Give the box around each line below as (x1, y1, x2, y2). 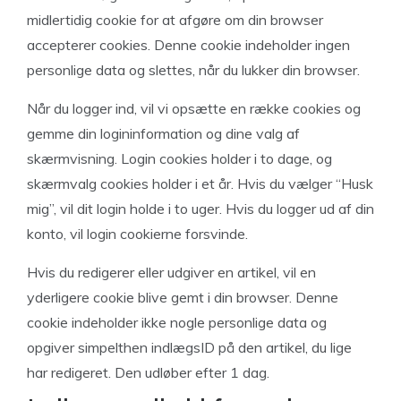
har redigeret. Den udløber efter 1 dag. (27, 363, 269, 381)
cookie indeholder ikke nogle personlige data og (27, 313, 327, 331)
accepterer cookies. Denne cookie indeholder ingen (27, 36, 350, 54)
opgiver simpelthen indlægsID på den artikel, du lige (27, 338, 352, 356)
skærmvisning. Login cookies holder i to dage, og (27, 149, 332, 167)
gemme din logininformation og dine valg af (27, 124, 300, 142)
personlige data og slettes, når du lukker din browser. (27, 61, 360, 79)
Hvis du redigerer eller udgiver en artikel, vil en (27, 263, 316, 281)
